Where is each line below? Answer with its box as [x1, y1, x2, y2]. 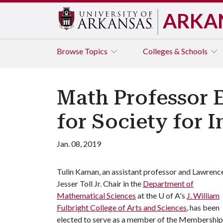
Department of [143, 179, 194, 188]
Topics [85, 46, 109, 56]
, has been [187, 203, 220, 212]
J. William [187, 191, 220, 200]
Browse [57, 46, 85, 56]
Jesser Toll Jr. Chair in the [57, 179, 143, 188]
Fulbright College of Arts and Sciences [57, 203, 187, 212]
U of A [158, 191, 180, 200]
